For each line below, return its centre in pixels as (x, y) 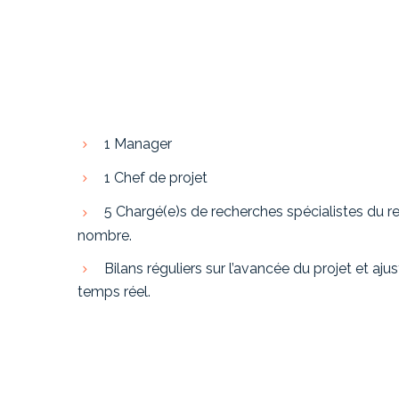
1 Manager (136, 143)
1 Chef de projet (154, 178)
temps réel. (114, 292)
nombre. (105, 235)
